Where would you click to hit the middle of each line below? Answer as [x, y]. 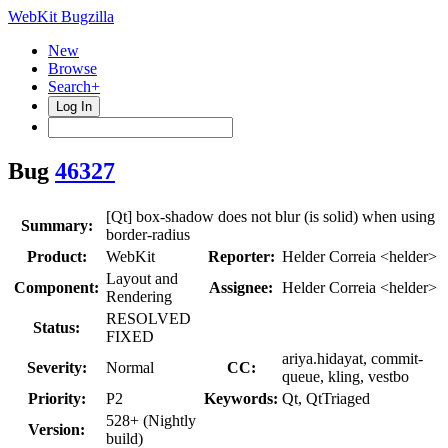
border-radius [148, 234]
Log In [74, 106]
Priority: [56, 398]
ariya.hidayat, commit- [352, 358]
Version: [56, 429]
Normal [130, 367]
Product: [56, 256]
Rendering [139, 296]
